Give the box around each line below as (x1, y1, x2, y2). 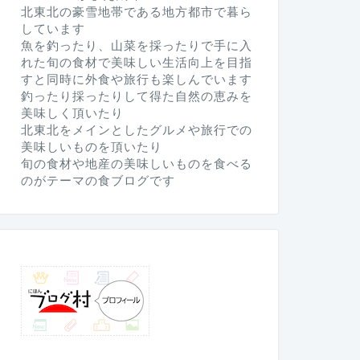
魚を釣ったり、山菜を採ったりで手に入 (20, 38, 252, 52)
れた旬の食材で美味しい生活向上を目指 (20, 55, 252, 69)
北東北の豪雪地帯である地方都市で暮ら (20, 4, 252, 18)
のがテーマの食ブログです (20, 173, 175, 187)
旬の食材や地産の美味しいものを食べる (20, 156, 252, 170)
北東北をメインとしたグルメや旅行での (20, 122, 252, 137)
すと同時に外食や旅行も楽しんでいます (20, 72, 252, 86)
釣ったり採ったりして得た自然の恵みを (20, 88, 252, 103)
